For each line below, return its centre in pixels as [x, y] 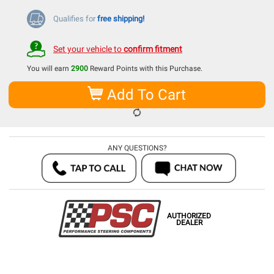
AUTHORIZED [189, 216]
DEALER [189, 222]
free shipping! [121, 18]
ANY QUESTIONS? [137, 148]
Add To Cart [144, 94]
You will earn [49, 68]
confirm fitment [153, 49]
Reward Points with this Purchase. [145, 68]
